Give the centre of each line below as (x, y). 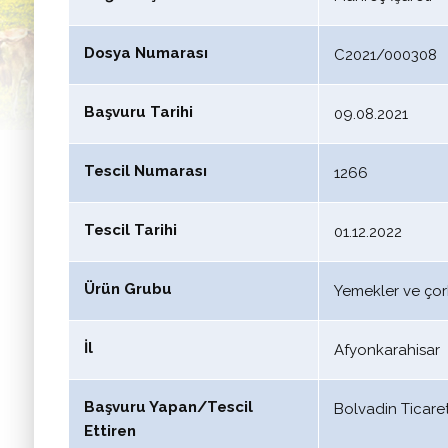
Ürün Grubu (127, 289)
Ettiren (109, 431)
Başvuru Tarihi (138, 112)
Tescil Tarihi (130, 230)
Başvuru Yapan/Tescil (168, 407)
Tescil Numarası (145, 171)
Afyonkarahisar (387, 350)
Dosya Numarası (145, 53)
